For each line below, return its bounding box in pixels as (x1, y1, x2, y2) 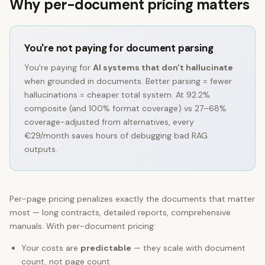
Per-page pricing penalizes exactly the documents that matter (9, 193, 255, 204)
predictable (80, 243, 131, 253)
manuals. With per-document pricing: (9, 221, 156, 231)
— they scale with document (131, 243, 245, 253)
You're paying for (24, 62, 93, 73)
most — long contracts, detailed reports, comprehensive (9, 207, 231, 218)
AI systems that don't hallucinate (93, 62, 233, 73)
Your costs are (21, 243, 80, 253)
